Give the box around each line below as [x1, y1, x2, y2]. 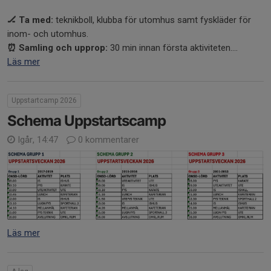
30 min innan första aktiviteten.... [108, 42, 238, 53]
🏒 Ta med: [7, 14, 53, 25]
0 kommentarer [76, 134, 139, 145]
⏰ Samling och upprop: [7, 42, 108, 53]
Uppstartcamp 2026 [11, 96, 77, 105]
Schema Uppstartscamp [7, 111, 166, 129]
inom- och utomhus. [7, 28, 88, 39]
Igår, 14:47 [15, 134, 60, 145]
